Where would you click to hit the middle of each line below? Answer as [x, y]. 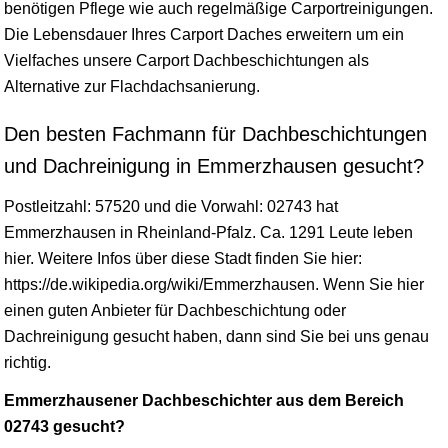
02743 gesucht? [64, 427]
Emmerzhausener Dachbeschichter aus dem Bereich [204, 401]
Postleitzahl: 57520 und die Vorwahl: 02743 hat [171, 207]
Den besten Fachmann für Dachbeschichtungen [215, 134]
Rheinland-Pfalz [194, 233]
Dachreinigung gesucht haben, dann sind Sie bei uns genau [216, 337]
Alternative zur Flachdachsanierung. [132, 87]
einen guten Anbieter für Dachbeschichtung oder [175, 311]
